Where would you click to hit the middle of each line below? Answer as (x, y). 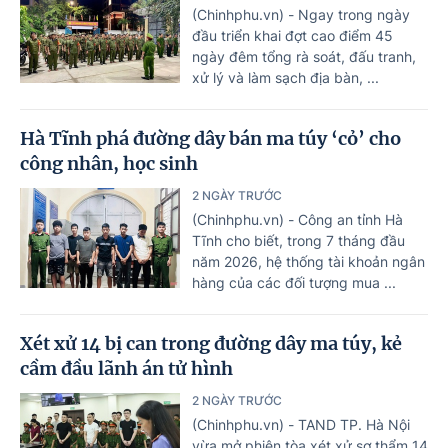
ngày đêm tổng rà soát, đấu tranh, (304, 56)
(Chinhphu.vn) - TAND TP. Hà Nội (301, 424)
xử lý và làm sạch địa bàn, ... (285, 77)
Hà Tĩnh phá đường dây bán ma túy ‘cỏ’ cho (210, 138)
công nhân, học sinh (109, 163)
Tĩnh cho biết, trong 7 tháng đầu (298, 240)
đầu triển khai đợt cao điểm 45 (292, 35)
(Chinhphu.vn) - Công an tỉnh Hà (297, 219)
